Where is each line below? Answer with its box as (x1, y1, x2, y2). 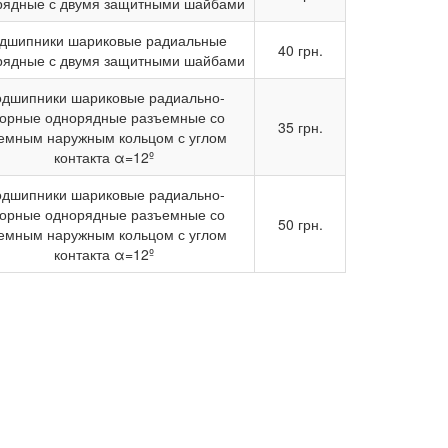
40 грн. (277, 40, 323, 60)
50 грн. (277, 214, 323, 234)
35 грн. (277, 117, 323, 137)
